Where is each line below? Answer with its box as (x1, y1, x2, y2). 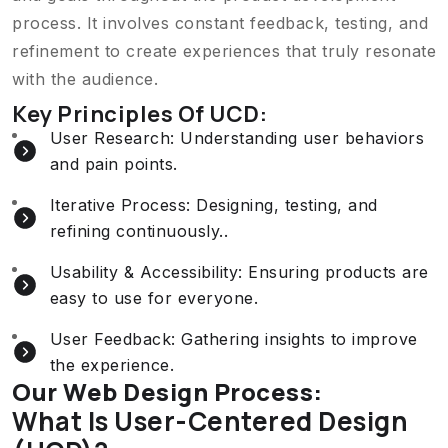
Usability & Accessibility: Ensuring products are (49, 262, 429, 282)
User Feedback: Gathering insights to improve (49, 329, 418, 349)
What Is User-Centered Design (12, 403, 408, 439)
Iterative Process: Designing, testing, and (49, 195, 378, 215)
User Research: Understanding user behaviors (49, 128, 424, 148)
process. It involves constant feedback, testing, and (12, 13, 428, 33)
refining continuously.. (49, 221, 228, 241)
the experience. (49, 355, 174, 375)
